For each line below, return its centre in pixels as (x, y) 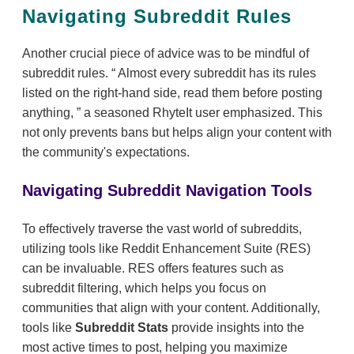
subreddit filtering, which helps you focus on (144, 288)
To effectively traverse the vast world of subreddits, (162, 229)
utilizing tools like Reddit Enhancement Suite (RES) (166, 249)
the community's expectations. (106, 153)
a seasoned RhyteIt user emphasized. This (201, 113)
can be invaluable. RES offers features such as (153, 269)
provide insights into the (238, 328)
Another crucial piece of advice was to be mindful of (166, 54)
